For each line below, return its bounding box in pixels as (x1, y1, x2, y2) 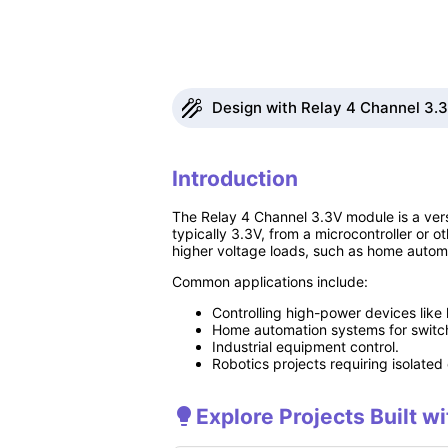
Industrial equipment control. (212, 338, 399, 356)
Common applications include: (172, 273, 368, 291)
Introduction (172, 165, 298, 191)
